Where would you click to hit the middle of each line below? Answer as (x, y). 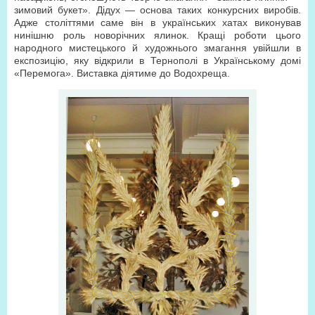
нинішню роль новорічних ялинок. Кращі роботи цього (157, 35)
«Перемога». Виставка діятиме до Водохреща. (122, 73)
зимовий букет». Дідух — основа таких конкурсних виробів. (157, 10)
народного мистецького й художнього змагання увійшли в (157, 48)
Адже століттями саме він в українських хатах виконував (157, 22)
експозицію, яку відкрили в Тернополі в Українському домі (157, 60)
